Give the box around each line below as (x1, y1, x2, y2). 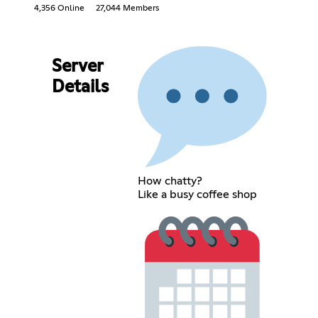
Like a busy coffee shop (138, 188, 258, 200)
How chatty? (138, 175, 203, 187)
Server (51, 57, 103, 75)
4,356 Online (34, 4, 84, 13)
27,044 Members (96, 4, 159, 13)
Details (51, 78, 109, 96)
